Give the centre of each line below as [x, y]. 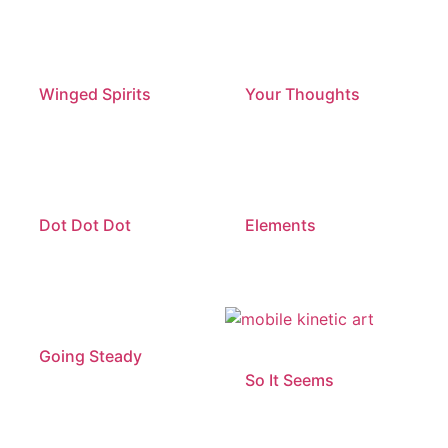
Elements [280, 224]
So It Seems [289, 379]
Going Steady [91, 355]
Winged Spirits [95, 94]
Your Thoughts [302, 94]
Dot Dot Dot [85, 224]
